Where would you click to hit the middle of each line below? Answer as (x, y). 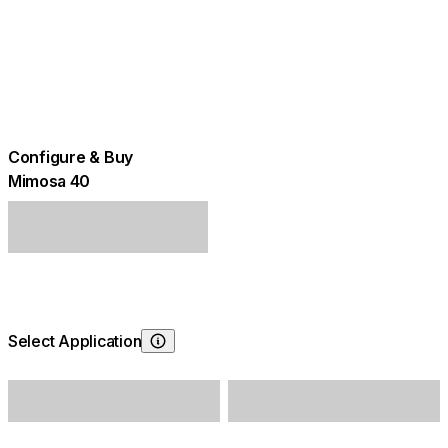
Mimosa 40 (49, 180)
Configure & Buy (71, 156)
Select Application (75, 340)
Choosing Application (218, 356)
